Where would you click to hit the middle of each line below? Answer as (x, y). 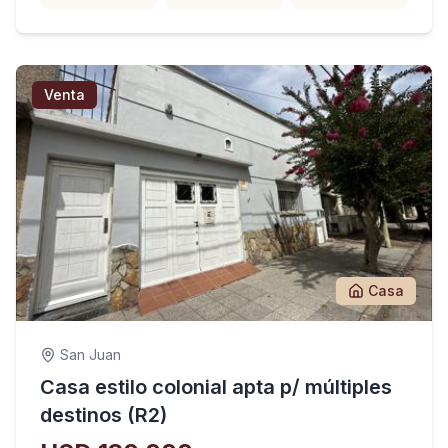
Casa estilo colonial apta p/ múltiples (216, 387)
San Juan (90, 354)
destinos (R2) (103, 415)
